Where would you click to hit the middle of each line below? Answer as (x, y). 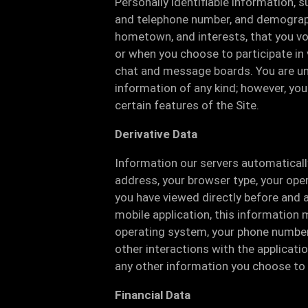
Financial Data (153, 295)
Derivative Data (156, 134)
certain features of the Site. (187, 105)
